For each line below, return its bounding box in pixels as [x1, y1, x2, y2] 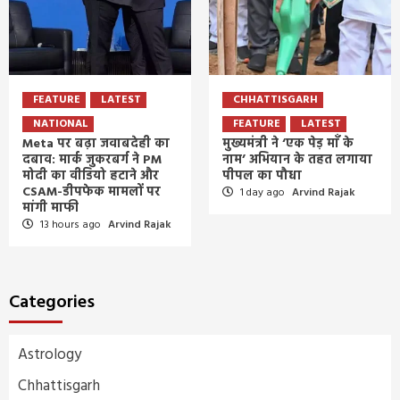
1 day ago [237, 184, 287, 203]
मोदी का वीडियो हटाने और [22, 166, 159, 187]
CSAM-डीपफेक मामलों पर [22, 182, 161, 204]
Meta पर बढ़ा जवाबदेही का [22, 134, 170, 155]
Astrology [18, 343, 81, 368]
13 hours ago [37, 216, 104, 235]
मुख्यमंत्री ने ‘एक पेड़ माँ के [222, 134, 354, 155]
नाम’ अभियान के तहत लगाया [222, 150, 372, 171]
